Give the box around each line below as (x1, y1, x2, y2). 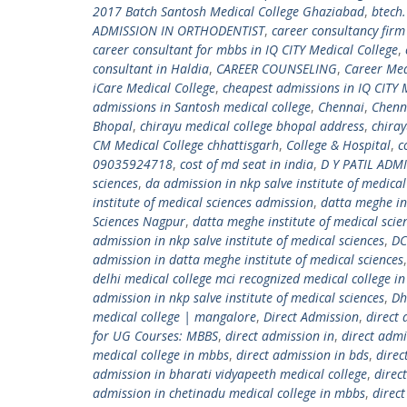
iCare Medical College (93, 79, 215, 96)
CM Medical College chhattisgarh (93, 136, 279, 154)
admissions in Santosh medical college (93, 98, 311, 115)
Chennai (318, 98, 364, 115)
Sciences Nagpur (93, 213, 185, 230)
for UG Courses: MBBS (93, 327, 218, 344)
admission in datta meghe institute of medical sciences (93, 251, 403, 268)
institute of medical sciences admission (93, 194, 313, 211)
